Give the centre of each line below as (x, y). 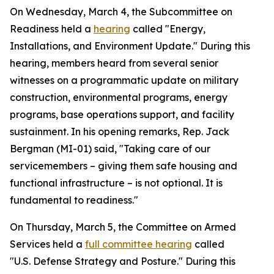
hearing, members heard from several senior (114, 63)
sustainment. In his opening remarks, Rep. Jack (120, 131)
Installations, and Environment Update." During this (130, 46)
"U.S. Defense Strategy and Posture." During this (123, 261)
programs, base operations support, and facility (122, 114)
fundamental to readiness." (74, 200)
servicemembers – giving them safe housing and (124, 166)
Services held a (47, 244)
